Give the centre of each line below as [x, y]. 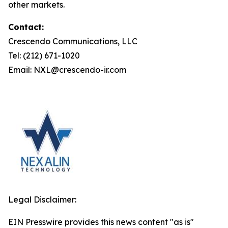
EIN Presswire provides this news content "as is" [101, 222]
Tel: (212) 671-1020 [44, 55]
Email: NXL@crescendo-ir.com [67, 70]
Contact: [26, 27]
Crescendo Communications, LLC [73, 41]
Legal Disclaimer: [42, 199]
